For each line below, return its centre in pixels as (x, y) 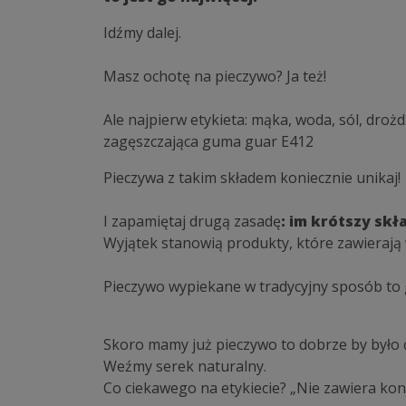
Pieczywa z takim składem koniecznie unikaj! (252, 178)
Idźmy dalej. (142, 33)
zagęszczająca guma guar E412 (208, 142)
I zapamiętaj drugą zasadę (192, 222)
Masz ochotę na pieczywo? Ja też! (215, 77)
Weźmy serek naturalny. (185, 367)
